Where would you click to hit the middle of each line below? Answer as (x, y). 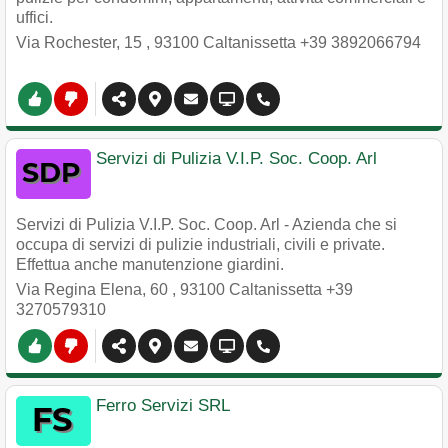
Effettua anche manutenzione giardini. (150, 264)
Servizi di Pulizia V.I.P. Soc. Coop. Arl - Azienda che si (206, 224)
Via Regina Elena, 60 (94, 289)
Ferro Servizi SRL (163, 405)
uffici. (34, 17)
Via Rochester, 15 (81, 42)
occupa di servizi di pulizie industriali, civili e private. (200, 244)
